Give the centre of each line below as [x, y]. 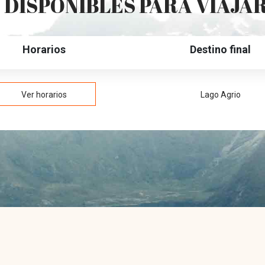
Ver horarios [44, 95]
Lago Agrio [220, 95]
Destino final [220, 49]
